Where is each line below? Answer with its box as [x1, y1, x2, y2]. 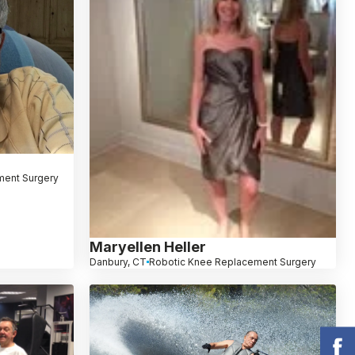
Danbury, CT [89, 255, 147, 268]
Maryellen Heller [89, 238, 206, 255]
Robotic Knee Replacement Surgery [148, 255, 316, 268]
